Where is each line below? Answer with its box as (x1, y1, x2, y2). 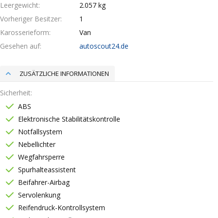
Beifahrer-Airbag (18, 178, 70, 187)
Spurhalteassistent (18, 165, 76, 174)
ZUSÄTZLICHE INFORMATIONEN (19, 69, 109, 78)
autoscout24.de (79, 41, 129, 51)
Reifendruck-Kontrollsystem (18, 203, 105, 212)
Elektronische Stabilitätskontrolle (18, 114, 120, 124)
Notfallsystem (18, 127, 62, 136)
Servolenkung (18, 190, 60, 200)
